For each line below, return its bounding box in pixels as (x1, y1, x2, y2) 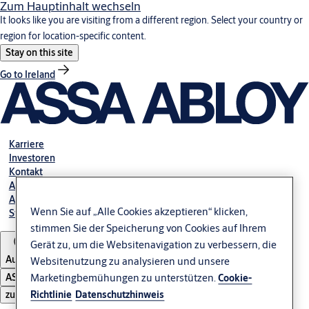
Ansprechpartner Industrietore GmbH (8, 192, 168, 206)
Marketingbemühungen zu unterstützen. (30, 271, 219, 285)
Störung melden (8, 206, 79, 219)
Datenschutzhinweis (75, 288, 165, 301)
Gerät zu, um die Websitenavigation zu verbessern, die (30, 238, 277, 252)
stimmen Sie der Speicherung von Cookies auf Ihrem (30, 221, 267, 235)
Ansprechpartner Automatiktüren (8, 179, 151, 192)
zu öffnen (6, 288, 46, 301)
